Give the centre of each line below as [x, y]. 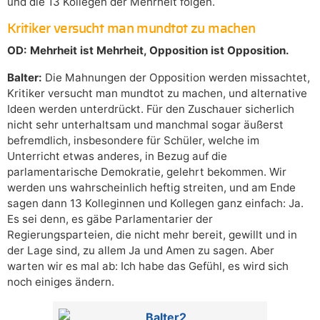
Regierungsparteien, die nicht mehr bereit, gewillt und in [152, 235]
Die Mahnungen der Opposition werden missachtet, [176, 78]
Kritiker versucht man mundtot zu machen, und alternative [157, 94]
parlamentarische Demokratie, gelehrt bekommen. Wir [147, 172]
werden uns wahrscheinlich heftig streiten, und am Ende [151, 188]
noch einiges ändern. [61, 282]
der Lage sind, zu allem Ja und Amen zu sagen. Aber [141, 251]
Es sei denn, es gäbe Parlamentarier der [110, 219]
